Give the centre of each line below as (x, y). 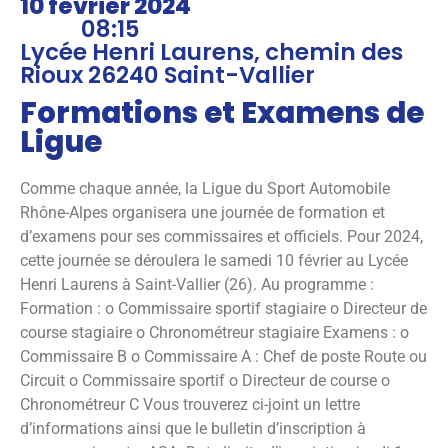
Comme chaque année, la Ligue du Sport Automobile (205, 188)
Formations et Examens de (222, 112)
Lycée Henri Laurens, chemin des (211, 51)
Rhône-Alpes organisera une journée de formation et (202, 212)
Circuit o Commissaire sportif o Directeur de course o (205, 380)
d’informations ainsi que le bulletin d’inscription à (193, 428)
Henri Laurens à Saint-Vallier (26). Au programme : (197, 284)
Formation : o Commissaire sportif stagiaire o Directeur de (223, 308)
